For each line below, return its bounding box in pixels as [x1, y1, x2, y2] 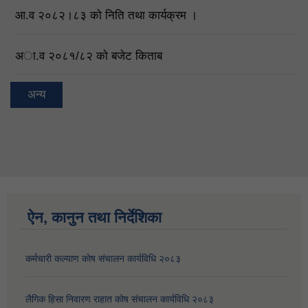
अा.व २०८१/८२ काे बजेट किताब [15, 49, 162, 63]
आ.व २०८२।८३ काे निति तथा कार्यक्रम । [15, 8, 197, 22]
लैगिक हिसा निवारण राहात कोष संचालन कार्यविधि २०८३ [25, 294, 214, 305]
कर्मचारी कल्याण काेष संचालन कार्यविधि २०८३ [25, 253, 181, 265]
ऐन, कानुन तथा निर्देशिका [27, 209, 162, 227]
